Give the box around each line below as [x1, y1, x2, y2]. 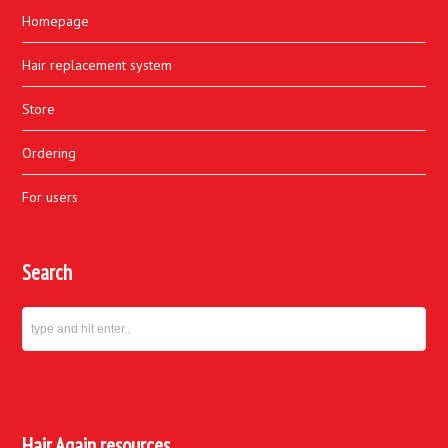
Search [22, 259, 73, 287]
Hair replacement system [22, 56, 173, 75]
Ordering [22, 144, 77, 163]
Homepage [22, 12, 90, 31]
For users [22, 188, 79, 207]
